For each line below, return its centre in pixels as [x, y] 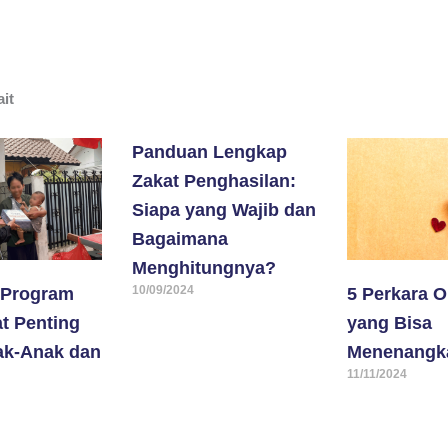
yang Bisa [389, 323]
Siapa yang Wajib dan [223, 210]
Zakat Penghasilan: [213, 181]
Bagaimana [179, 239]
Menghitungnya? [203, 268]
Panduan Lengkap [209, 152]
